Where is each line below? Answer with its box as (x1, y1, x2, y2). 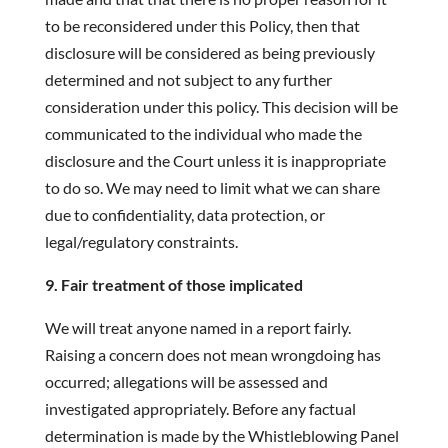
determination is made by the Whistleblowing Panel (44, 426, 399, 445)
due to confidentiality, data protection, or (44, 205, 325, 224)
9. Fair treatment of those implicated (44, 275, 303, 294)
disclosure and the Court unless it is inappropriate (44, 151, 386, 170)
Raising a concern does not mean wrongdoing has (44, 345, 381, 364)
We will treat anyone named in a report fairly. (44, 318, 351, 337)
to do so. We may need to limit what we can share (44, 178, 380, 197)
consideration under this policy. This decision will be (44, 97, 398, 116)
